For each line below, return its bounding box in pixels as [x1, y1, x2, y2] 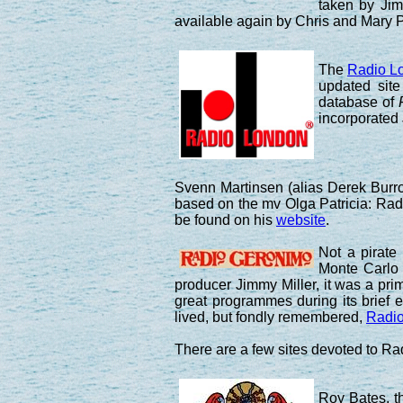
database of [318, 94, 399, 110]
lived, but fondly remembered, [175, 309, 366, 325]
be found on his [175, 211, 276, 228]
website [276, 211, 326, 228]
